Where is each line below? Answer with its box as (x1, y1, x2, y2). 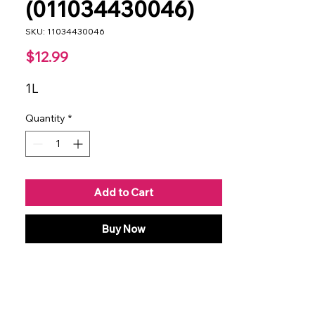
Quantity (25, 111, 65, 124)
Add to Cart (94, 185, 153, 199)
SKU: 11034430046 (25, 25, 105, 37)
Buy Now (102, 221, 146, 236)
